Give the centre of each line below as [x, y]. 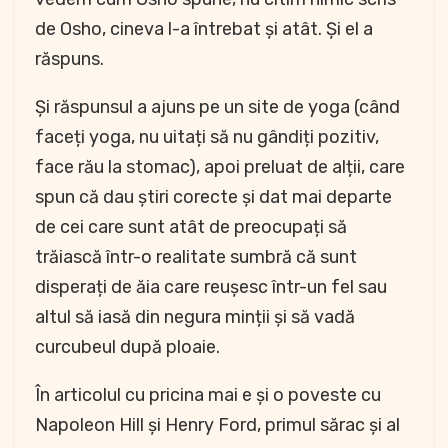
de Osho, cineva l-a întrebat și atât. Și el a [204, 29]
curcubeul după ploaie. [127, 347]
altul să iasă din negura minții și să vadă [195, 317]
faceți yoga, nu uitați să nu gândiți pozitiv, [207, 137]
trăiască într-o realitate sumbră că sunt [196, 257]
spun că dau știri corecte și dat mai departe [213, 197]
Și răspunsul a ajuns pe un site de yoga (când [217, 107]
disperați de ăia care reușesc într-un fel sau [211, 287]
